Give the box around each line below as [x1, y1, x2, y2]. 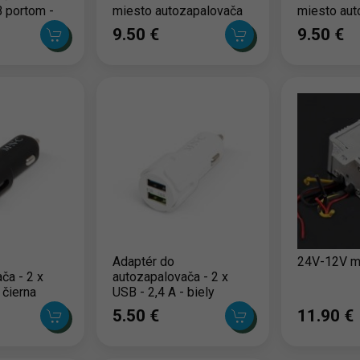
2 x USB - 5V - [112, 18, 191, 35]
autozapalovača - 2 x [112, 269, 228, 285]
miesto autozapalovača [112, 3, 243, 19]
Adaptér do [112, 254, 174, 270]
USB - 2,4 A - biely [112, 284, 215, 301]
